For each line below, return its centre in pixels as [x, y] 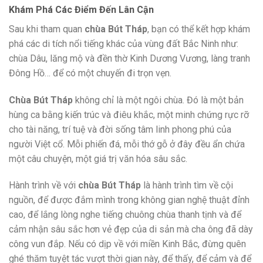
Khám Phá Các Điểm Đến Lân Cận [81, 9]
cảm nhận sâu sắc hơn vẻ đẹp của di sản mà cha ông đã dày [131, 230]
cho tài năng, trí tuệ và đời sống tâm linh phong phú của [120, 129]
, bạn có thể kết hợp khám [199, 29]
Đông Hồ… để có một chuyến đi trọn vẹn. [90, 73]
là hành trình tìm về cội [187, 186]
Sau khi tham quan [47, 29]
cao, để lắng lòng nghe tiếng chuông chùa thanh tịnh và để [125, 215]
